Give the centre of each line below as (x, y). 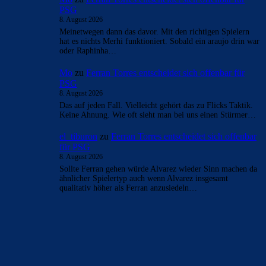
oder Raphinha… (88, 51)
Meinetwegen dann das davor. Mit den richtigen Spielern (154, 32)
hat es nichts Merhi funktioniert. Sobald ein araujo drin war (159, 42)
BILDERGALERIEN (52, 237)
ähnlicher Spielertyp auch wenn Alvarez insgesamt (144, 179)
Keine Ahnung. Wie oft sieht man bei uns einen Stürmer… (158, 115)
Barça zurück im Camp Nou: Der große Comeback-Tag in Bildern (123, 259)
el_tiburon (78, 137)
